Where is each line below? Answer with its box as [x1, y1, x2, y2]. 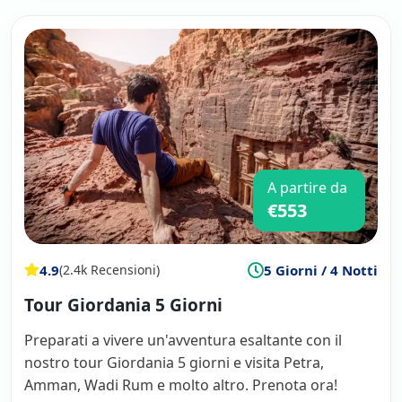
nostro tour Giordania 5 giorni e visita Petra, [24, 352, 324, 372]
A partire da [267, 177, 347, 197]
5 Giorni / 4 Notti [264, 260, 378, 279]
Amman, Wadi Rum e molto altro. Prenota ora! [24, 374, 337, 395]
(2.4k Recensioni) [59, 261, 160, 279]
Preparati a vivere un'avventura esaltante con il [24, 329, 342, 350]
